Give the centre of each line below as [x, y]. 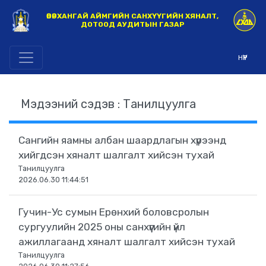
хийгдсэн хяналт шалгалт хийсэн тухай [116, 155]
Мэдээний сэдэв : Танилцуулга [108, 104]
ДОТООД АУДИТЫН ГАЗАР [132, 25]
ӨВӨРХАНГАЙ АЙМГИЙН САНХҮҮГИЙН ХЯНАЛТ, [132, 16]
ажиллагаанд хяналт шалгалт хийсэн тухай [127, 242]
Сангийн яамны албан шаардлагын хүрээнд [122, 140]
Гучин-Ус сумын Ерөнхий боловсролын [114, 212]
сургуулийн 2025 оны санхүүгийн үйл [102, 227]
